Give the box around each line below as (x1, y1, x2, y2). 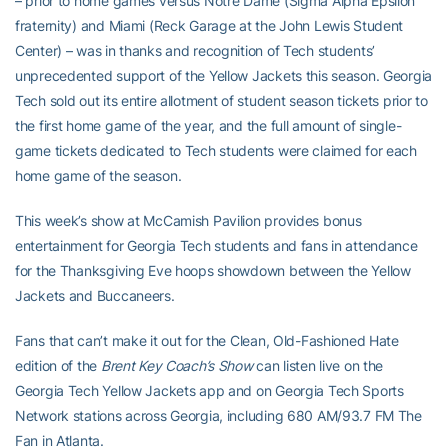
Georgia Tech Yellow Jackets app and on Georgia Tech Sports (15, 382, 404, 400)
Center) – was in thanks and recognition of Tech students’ (15, 42, 376, 60)
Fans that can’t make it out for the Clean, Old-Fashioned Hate (15, 332, 399, 350)
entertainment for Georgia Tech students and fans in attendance (15, 237, 418, 255)
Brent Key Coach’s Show (100, 357, 253, 375)
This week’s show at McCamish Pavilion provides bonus (15, 212, 362, 230)
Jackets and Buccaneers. (15, 287, 175, 305)
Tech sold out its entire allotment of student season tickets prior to (15, 92, 428, 110)
